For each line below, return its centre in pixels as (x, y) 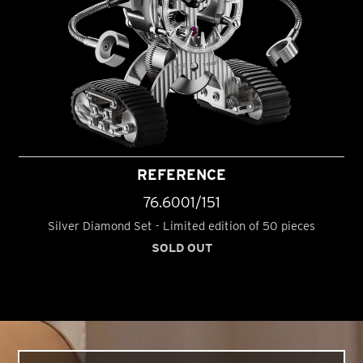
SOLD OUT (181, 248)
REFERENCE (181, 174)
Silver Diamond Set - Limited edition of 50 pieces (181, 226)
